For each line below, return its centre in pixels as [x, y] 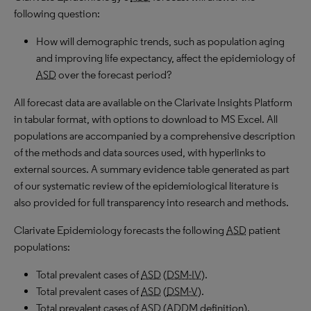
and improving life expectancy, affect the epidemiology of [166, 58]
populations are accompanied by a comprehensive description [154, 136]
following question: [57, 14]
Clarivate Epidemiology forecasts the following [120, 230]
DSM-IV [184, 275]
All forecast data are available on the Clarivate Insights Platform [153, 102]
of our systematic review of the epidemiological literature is [146, 186]
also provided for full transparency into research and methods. [151, 202]
